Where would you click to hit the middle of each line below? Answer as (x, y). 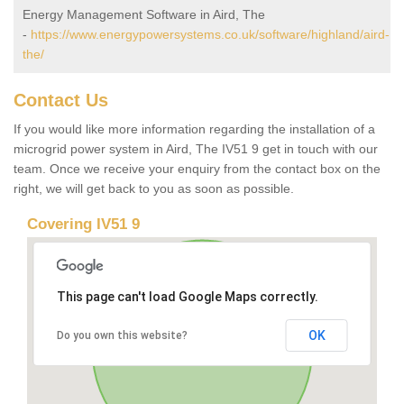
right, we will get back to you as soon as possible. (154, 189)
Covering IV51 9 (83, 225)
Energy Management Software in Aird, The (144, 15)
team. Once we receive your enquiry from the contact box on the (197, 169)
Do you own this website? (122, 336)
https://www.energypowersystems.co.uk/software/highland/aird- (210, 35)
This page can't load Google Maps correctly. (187, 297)
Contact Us (61, 101)
